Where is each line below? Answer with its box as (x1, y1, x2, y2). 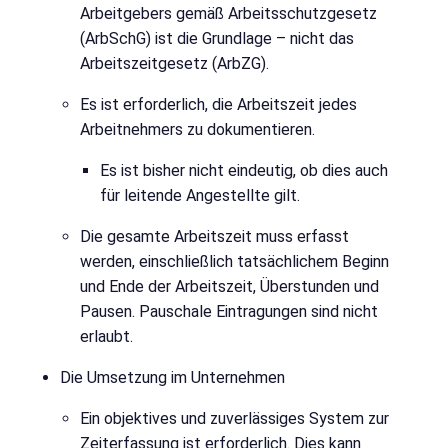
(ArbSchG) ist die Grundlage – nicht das (80, 29, 354, 49)
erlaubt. (80, 327, 133, 347)
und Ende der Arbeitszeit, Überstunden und (80, 277, 379, 297)
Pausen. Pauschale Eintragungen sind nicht (80, 302, 378, 322)
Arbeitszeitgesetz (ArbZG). (80, 54, 269, 74)
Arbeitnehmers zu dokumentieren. (80, 120, 315, 140)
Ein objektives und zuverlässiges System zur (80, 409, 389, 429)
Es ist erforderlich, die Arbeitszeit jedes (80, 95, 357, 115)
